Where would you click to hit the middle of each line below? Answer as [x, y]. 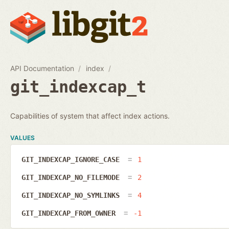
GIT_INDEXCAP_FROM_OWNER [70, 213]
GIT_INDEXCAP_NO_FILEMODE [72, 178]
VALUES [22, 138]
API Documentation [42, 68]
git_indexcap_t [78, 87]
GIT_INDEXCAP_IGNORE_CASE [72, 160]
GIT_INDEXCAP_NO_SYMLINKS [72, 195]
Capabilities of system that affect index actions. [90, 116]
